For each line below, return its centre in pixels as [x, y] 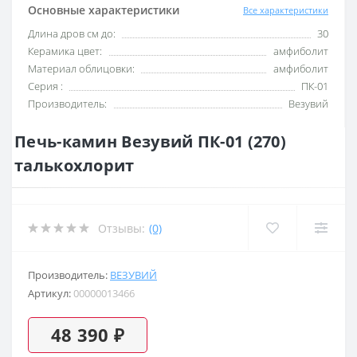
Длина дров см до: [72, 34]
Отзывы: [122, 228]
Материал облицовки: [81, 69]
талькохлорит [75, 166]
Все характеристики [286, 10]
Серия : [45, 86]
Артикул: [51, 294]
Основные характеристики [104, 10]
